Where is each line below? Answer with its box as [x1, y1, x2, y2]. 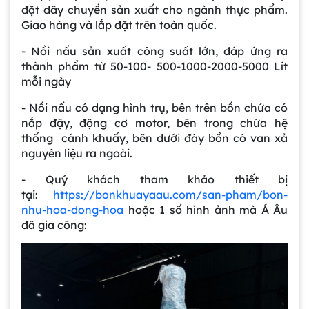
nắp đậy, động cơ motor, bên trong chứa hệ [21, 115, 288, 130]
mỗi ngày [21, 74, 71, 88]
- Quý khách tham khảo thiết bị [21, 172, 288, 186]
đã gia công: [21, 217, 87, 232]
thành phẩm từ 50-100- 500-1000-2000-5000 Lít [21, 59, 288, 73]
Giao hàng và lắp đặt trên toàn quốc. [21, 17, 217, 32]
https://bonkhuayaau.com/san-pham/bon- [53, 187, 288, 201]
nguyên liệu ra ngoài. [21, 146, 132, 160]
